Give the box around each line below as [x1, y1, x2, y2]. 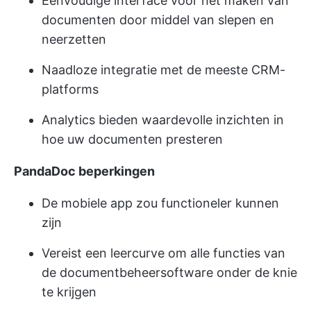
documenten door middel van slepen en [42, 12, 274, 27]
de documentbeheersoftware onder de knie [42, 265, 297, 280]
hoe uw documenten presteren [42, 132, 223, 146]
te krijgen [42, 285, 96, 299]
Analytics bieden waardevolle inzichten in [42, 112, 284, 127]
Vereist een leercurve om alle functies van [42, 246, 285, 260]
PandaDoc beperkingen [14, 164, 155, 178]
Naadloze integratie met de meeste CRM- [42, 62, 285, 77]
